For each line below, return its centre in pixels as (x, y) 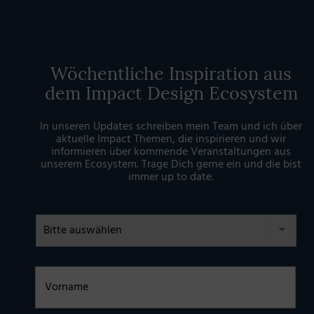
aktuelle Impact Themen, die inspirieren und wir (171, 140)
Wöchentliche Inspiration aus (171, 74)
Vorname (58, 254)
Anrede (54, 202)
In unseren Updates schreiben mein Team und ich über (171, 127)
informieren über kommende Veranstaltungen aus (171, 152)
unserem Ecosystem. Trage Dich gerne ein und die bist (171, 165)
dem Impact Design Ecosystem (171, 94)
